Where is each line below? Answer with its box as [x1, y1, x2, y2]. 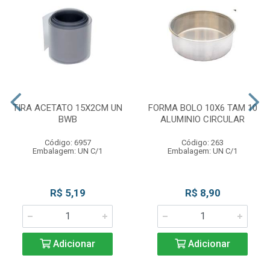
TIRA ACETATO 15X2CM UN [13, 102, 122, 113]
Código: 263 [181, 138, 224, 147]
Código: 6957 [44, 138, 91, 147]
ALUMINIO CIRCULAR [160, 114, 245, 125]
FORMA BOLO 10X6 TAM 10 [148, 102, 257, 113]
